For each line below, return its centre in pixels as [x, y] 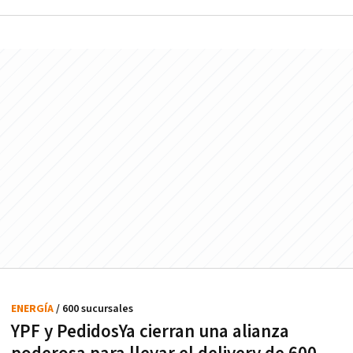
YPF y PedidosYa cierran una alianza [150, 331]
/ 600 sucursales [95, 308]
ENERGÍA [33, 308]
